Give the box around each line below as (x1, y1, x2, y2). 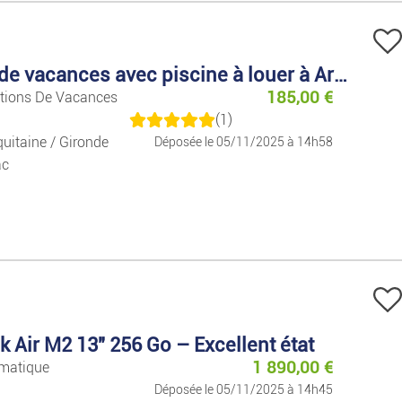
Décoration (289, 5, 352, 22)
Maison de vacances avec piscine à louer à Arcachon (333, 63, 347, 87)
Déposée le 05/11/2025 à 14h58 (153, 135, 333, 151)
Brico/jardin (289, 106, 358, 122)
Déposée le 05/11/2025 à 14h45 (153, 381, 333, 398)
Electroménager (289, 56, 379, 72)
